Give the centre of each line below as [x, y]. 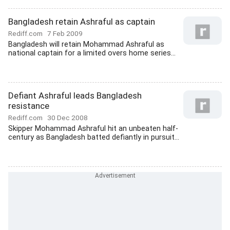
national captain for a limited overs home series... [92, 53]
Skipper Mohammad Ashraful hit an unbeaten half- [93, 129]
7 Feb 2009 [65, 33]
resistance [29, 106]
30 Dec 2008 [68, 118]
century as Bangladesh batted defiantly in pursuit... [94, 137]
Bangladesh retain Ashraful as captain [82, 22]
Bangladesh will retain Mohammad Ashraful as [86, 44]
